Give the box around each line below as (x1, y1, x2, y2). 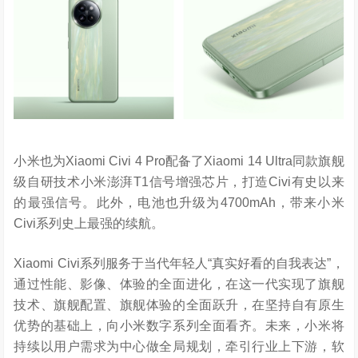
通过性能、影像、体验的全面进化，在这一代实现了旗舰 (14, 276, 344, 291)
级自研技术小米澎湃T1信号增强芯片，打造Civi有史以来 (14, 174, 344, 189)
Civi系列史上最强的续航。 (14, 216, 165, 230)
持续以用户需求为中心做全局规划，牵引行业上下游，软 (14, 339, 344, 353)
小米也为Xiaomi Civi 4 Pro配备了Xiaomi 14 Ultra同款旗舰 (14, 153, 344, 168)
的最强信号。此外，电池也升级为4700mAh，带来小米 (14, 195, 344, 209)
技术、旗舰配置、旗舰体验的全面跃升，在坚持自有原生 (14, 297, 344, 312)
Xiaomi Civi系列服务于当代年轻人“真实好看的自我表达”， (14, 256, 344, 270)
